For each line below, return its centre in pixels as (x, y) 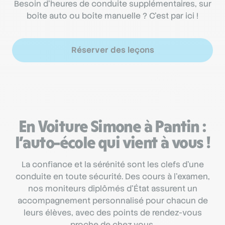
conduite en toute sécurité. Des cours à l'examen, (113, 177)
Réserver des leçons (113, 50)
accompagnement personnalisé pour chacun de (113, 201)
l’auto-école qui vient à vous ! (113, 143)
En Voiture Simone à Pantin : (113, 127)
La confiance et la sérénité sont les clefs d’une (113, 165)
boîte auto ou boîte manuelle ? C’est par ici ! (113, 16)
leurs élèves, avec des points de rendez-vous (113, 213)
